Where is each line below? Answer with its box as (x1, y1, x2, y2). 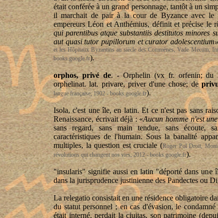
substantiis (120, 29, 152, 37)
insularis (57, 167, 82, 176)
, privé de (76, 71, 111, 79)
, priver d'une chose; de (123, 80, 202, 88)
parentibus (66, 29, 98, 37)
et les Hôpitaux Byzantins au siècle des (54, 46, 148, 53)
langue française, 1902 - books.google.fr (54, 90, 146, 97)
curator (145, 37, 168, 46)
